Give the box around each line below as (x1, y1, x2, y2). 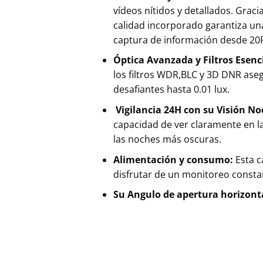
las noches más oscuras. (113, 132, 221, 146)
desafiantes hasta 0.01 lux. (113, 83, 230, 96)
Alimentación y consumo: (113, 153, 235, 166)
